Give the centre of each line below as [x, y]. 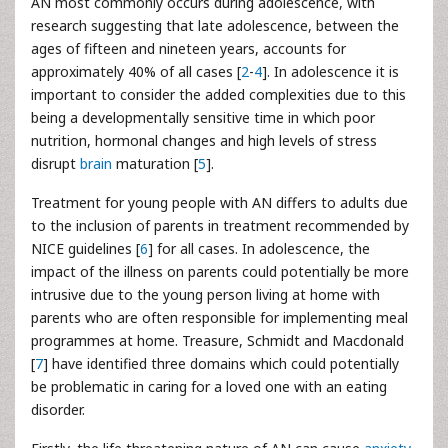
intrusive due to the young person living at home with [205, 294]
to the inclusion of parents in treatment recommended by [220, 225]
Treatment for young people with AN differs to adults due [219, 202]
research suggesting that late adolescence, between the [215, 25]
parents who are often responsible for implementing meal [219, 317]
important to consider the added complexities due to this [218, 94]
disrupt [55, 163]
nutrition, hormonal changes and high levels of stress [204, 140]
